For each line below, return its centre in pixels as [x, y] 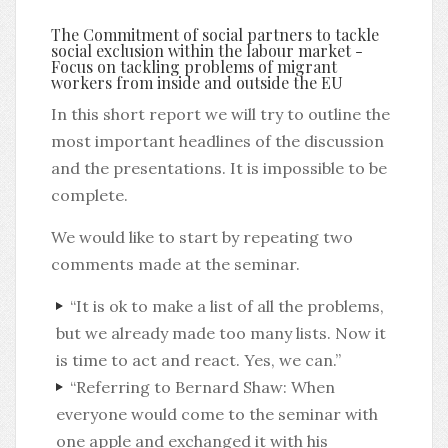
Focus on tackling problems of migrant [194, 66]
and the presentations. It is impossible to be [219, 168]
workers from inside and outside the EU [197, 82]
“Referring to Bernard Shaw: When [202, 387]
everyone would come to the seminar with [217, 414]
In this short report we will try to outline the [220, 114]
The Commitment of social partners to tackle [215, 34]
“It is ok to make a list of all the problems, [226, 306]
